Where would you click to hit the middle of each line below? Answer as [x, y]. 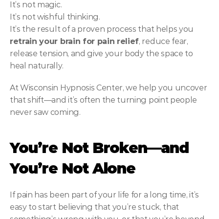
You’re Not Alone [73, 168]
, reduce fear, [164, 41]
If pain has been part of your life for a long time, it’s [105, 195]
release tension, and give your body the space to [101, 54]
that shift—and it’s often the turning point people [103, 100]
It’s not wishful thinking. [55, 17]
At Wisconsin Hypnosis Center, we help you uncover [109, 88]
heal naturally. [37, 66]
